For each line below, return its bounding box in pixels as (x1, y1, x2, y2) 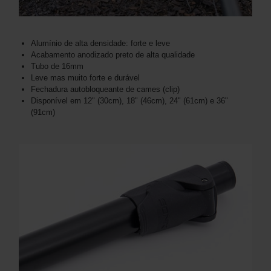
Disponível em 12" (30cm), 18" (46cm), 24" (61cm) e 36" (31, 96, 228, 106)
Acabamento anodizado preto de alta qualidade (31, 50, 195, 60)
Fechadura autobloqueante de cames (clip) (31, 85, 180, 94)
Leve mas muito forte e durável (31, 73, 140, 83)
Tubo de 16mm (31, 62, 83, 71)
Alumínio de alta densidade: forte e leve (31, 39, 170, 48)
